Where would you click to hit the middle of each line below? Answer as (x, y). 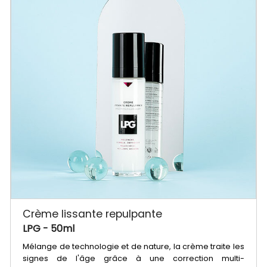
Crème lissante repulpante (93, 214)
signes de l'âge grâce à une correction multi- (133, 259)
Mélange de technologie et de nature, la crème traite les (133, 247)
